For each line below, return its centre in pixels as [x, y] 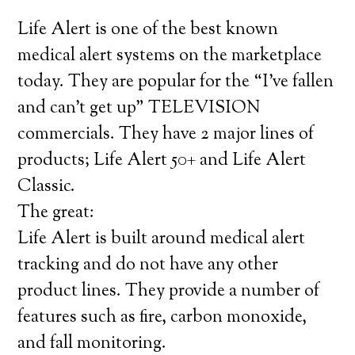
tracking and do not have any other [148, 265]
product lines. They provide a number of [169, 292]
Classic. [47, 187]
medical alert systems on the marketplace [170, 56]
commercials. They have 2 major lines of [166, 135]
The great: [56, 213]
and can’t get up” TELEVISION [139, 109]
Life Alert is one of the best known [148, 30]
